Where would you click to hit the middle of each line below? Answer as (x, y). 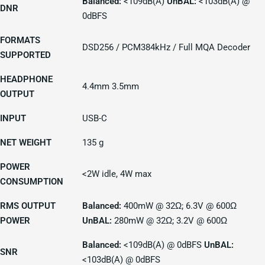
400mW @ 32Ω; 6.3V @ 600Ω (180, 206)
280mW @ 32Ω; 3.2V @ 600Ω (169, 221)
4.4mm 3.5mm (111, 87)
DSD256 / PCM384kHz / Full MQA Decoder (166, 48)
